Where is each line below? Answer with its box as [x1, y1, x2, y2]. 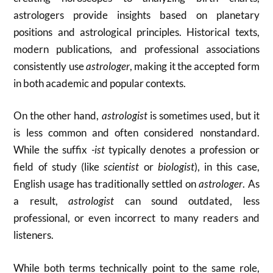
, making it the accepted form [130, 59, 260, 73]
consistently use [13, 59, 87, 73]
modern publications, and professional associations [13, 42, 260, 55]
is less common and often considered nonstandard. [13, 126, 260, 139]
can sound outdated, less [114, 194, 260, 207]
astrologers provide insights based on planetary [13, 8, 260, 21]
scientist [104, 160, 140, 173]
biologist [157, 160, 194, 173]
